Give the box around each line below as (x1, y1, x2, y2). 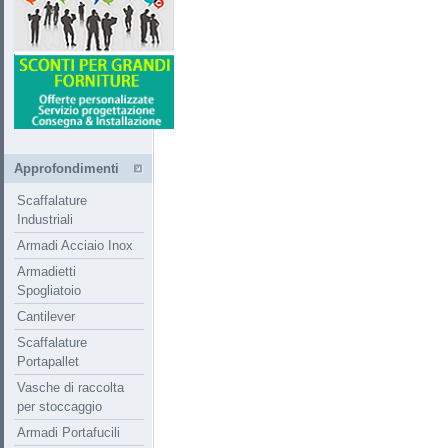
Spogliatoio (17, 283, 81, 298)
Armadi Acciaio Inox (17, 238, 133, 253)
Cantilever (17, 309, 75, 324)
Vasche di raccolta (17, 380, 124, 395)
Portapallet (17, 354, 79, 369)
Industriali (17, 212, 73, 227)
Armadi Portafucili (17, 425, 120, 440)
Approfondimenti (14, 161, 119, 176)
